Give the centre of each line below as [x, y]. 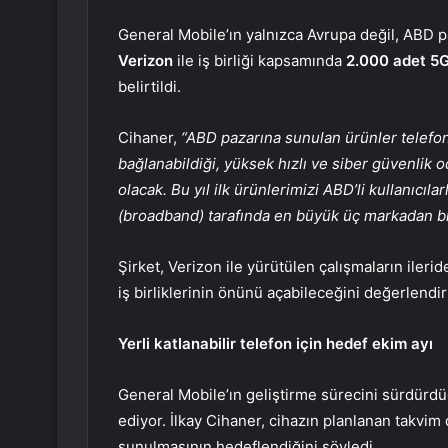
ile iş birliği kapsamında [259, 60]
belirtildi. [149, 86]
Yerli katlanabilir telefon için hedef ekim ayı [275, 343]
